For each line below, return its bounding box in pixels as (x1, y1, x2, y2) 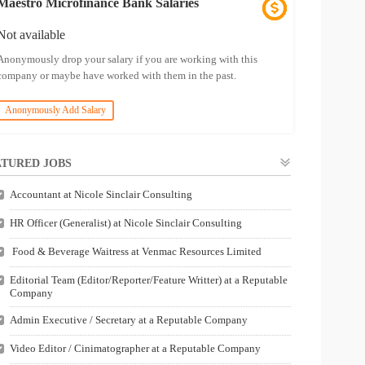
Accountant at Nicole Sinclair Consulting (9, 188, 192, 200)
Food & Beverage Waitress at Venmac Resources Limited (9, 245, 262, 257)
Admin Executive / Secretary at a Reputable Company (9, 314, 248, 326)
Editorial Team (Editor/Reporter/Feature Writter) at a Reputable (9, 274, 288, 286)
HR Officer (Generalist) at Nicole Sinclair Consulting (9, 217, 242, 229)
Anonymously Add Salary (4, 104, 106, 116)
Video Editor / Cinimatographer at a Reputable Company (9, 342, 261, 354)
